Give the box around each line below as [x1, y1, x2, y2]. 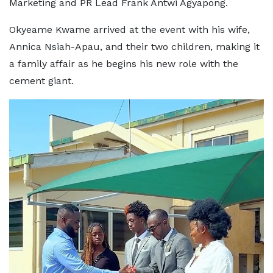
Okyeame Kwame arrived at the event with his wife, [9, 24, 250, 35]
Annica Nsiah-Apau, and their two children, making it [9, 41, 260, 52]
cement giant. [9, 75, 74, 87]
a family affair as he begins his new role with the [9, 58, 238, 69]
